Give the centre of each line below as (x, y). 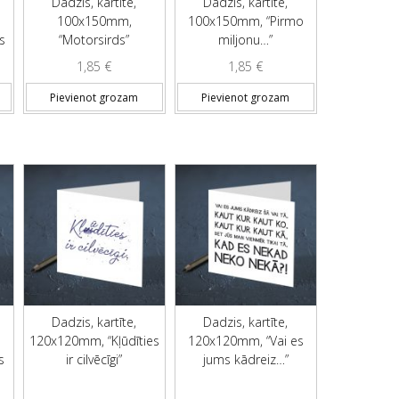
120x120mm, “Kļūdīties (94, 341)
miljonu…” (246, 40)
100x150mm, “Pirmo (245, 21)
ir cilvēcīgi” (94, 360)
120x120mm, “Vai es (245, 341)
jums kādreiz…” (245, 360)
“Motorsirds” (94, 40)
